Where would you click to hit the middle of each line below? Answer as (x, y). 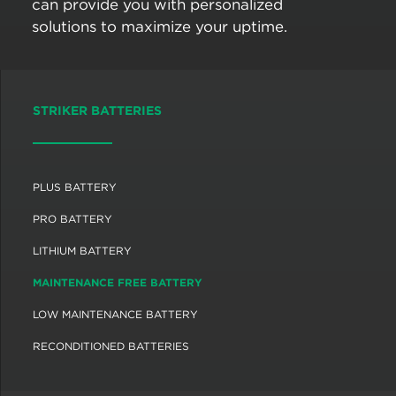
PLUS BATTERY (75, 187)
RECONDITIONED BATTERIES (111, 346)
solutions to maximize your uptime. (160, 27)
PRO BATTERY (72, 219)
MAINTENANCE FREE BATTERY (118, 282)
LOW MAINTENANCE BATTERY (115, 314)
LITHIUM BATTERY (82, 251)
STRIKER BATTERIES (97, 110)
